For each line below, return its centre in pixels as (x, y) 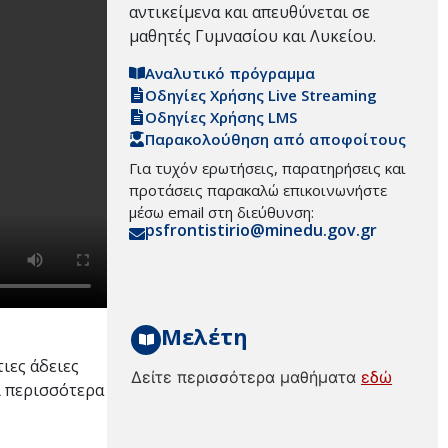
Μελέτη (204, 335)
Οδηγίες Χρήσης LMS (221, 117)
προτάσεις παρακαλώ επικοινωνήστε (258, 190)
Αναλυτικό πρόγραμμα (230, 73)
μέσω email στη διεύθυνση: (221, 212)
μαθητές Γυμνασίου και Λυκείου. (252, 35)
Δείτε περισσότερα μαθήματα (246, 376)
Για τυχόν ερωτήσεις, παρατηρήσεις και (267, 168)
